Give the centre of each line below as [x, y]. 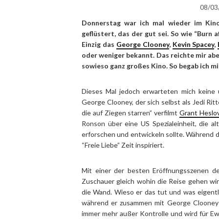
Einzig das [99, 44]
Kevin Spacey [193, 44]
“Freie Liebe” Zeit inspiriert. [123, 145]
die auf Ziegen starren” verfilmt [131, 113]
